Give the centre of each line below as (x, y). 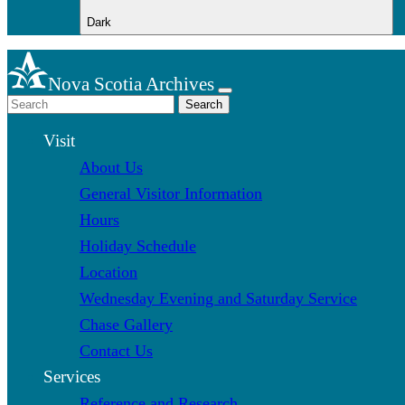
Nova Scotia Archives (131, 83)
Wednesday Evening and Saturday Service (218, 298)
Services (72, 376)
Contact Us (116, 350)
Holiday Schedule (138, 245)
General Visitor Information (171, 193)
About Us (111, 167)
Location (108, 272)
